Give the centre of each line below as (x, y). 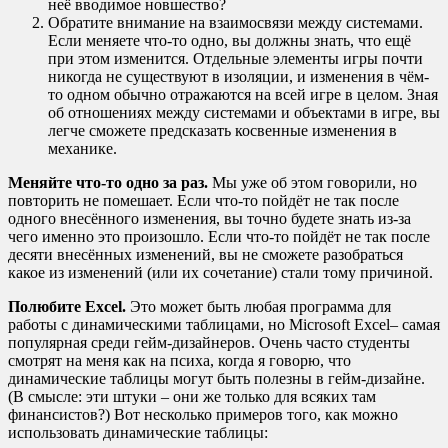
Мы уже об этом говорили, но (314, 183)
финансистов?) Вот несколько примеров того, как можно (203, 415)
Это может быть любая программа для (260, 307)
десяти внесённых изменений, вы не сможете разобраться (205, 255)
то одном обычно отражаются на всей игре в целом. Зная (243, 95)
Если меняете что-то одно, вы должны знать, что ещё (229, 41)
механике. (82, 149)
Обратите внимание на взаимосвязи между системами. (235, 23)
